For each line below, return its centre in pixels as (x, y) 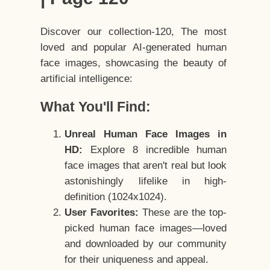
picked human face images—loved (146, 228)
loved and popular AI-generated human (134, 48)
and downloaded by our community (146, 244)
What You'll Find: (96, 107)
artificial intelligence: (87, 79)
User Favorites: (102, 213)
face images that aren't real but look (146, 166)
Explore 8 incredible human (155, 150)
